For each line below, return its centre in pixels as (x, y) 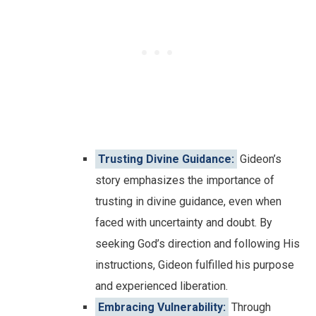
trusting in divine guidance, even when (188, 201)
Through (250, 307)
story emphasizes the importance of (185, 180)
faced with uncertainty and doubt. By (184, 222)
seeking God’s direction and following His (197, 243)
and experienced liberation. (162, 286)
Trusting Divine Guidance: (166, 159)
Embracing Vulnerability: (162, 307)
